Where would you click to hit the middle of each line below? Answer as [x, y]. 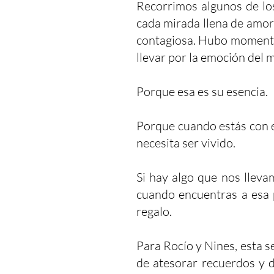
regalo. [154, 211]
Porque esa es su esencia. [202, 91]
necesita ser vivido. [186, 143]
